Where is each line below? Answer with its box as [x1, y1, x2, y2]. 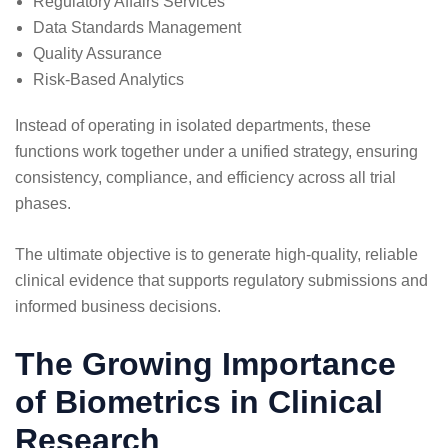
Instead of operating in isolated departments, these [15, 116, 371, 134]
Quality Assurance [33, 44, 162, 62]
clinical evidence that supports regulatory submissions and [15, 271, 428, 289]
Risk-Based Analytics [33, 70, 184, 88]
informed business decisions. [15, 297, 221, 315]
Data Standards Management [33, 18, 241, 36]
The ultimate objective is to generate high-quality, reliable [15, 245, 418, 263]
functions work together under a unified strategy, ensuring [15, 142, 418, 160]
